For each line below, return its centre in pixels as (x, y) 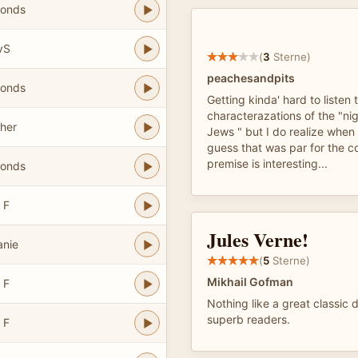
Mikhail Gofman (250, 282)
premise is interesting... (267, 163)
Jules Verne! (258, 239)
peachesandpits (251, 78)
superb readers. (249, 319)
